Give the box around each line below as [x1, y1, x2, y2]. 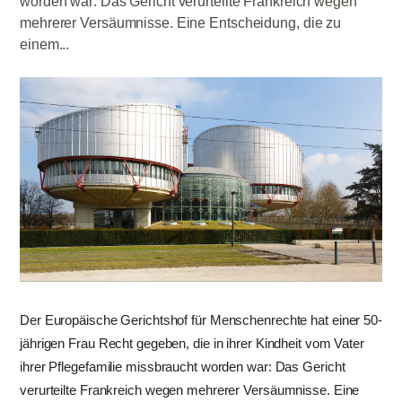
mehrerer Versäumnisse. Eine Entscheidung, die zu [20, 15, 342, 31]
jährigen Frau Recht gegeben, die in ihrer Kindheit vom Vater [20, 336, 364, 352]
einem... [20, 37, 70, 52]
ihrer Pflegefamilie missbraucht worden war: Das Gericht [20, 359, 345, 375]
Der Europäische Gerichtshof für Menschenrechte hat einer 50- [20, 312, 382, 328]
